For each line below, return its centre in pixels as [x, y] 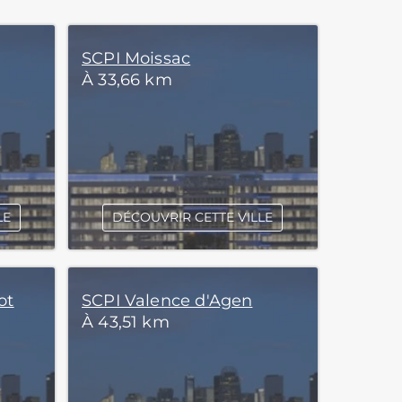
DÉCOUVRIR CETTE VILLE [193, 217]
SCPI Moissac [136, 58]
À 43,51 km [126, 322]
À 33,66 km [127, 80]
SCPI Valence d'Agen [167, 301]
